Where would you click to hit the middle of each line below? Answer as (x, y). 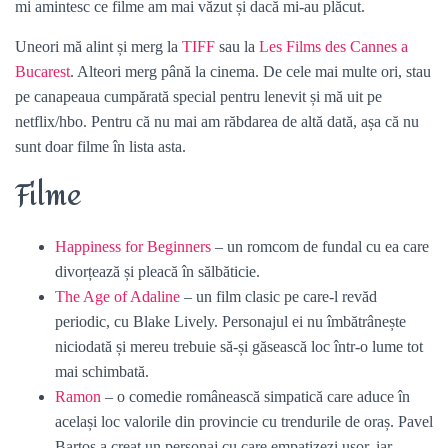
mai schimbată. (102, 371)
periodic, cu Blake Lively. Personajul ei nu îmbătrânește (230, 321)
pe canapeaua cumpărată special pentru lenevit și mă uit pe (198, 96)
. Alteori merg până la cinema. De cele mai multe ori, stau (250, 71)
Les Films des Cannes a (331, 46)
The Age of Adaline (117, 296)
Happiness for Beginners (133, 246)
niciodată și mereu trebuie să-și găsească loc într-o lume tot (239, 346)
